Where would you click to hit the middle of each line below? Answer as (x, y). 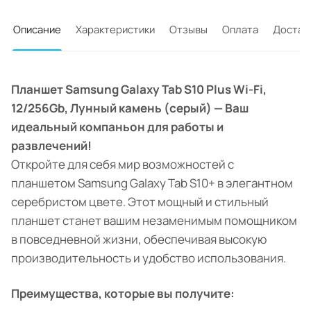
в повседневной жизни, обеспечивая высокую (139, 239)
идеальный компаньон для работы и (117, 127)
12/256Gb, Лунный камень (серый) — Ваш (130, 108)
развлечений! (51, 146)
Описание (37, 30)
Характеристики (115, 30)
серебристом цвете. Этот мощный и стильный (140, 202)
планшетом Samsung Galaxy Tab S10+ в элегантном (152, 183)
